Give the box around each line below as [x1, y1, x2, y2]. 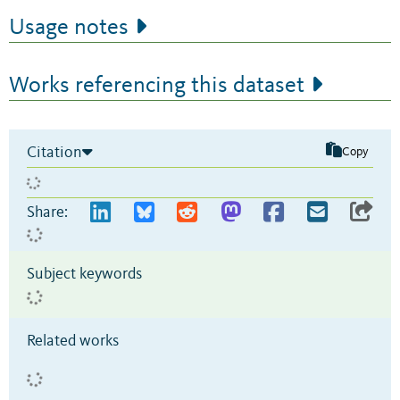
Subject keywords [27, 265, 142, 282]
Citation [27, 144, 82, 161]
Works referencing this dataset [9, 73, 304, 97]
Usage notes [9, 15, 129, 39]
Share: [27, 204, 68, 221]
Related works [27, 332, 119, 349]
